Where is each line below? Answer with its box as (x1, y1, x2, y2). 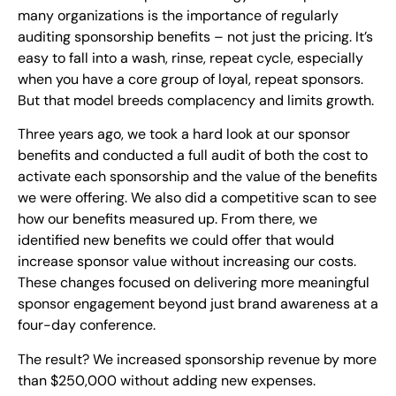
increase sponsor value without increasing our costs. (18, 252, 356, 271)
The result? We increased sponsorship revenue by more (18, 349, 377, 369)
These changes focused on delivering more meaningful (18, 273, 369, 293)
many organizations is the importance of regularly (18, 5, 339, 25)
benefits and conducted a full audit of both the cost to (18, 146, 368, 165)
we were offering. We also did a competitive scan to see (18, 188, 377, 208)
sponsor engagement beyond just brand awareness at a (18, 294, 378, 314)
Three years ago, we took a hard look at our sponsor (18, 125, 350, 144)
